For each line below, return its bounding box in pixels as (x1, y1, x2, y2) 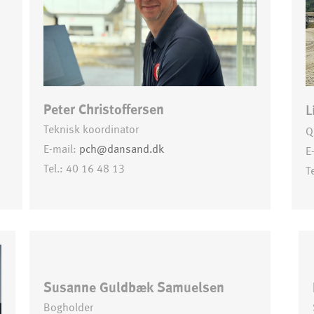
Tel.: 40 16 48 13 (43, 163, 125, 175)
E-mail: (43, 144, 80, 155)
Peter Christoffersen (43, 103, 165, 116)
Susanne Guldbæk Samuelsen (43, 282, 225, 295)
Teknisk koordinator (43, 124, 139, 135)
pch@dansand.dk (79, 144, 165, 155)
